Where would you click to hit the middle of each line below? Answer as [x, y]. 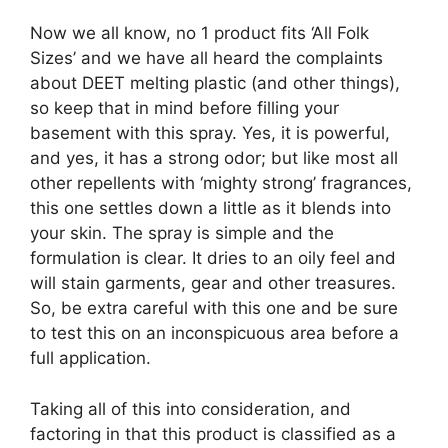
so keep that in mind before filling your [184, 108]
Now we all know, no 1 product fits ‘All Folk [199, 33]
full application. [90, 358]
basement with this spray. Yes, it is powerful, [210, 133]
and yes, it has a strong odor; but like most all [214, 158]
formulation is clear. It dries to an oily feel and [213, 258]
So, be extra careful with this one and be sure [214, 308]
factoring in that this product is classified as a [213, 433]
